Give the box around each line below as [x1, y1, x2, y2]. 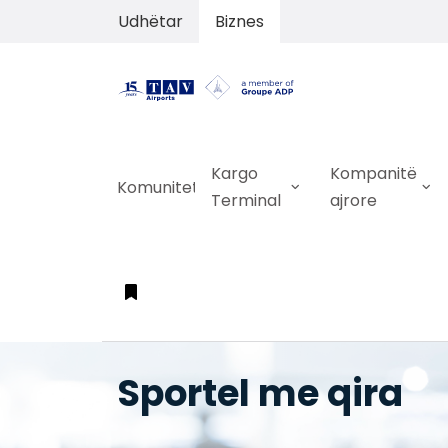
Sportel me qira [117, 367, 403, 420]
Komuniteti [117, 175, 203, 199]
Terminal [210, 189, 281, 213]
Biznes [215, 10, 264, 33]
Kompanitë [329, 162, 417, 186]
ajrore [329, 189, 377, 213]
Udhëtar [118, 10, 183, 33]
